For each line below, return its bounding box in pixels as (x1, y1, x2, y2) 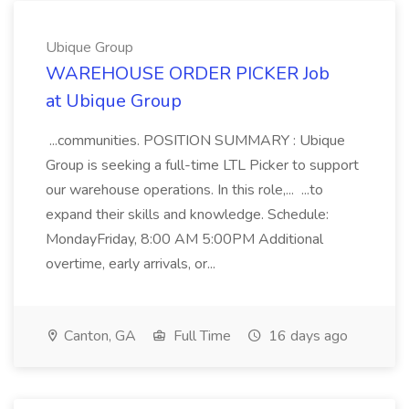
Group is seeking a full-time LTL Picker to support (46, 155, 359, 175)
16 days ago (265, 326, 348, 346)
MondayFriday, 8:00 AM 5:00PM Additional (46, 229, 323, 249)
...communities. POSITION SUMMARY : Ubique (46, 131, 345, 151)
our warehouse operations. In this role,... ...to (46, 180, 323, 200)
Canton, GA (60, 326, 136, 346)
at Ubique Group (46, 89, 182, 113)
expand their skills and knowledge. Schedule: (46, 204, 329, 225)
